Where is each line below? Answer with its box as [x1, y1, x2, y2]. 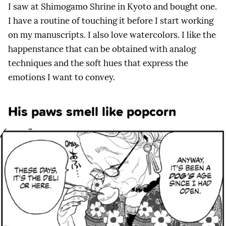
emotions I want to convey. [8, 72, 115, 83]
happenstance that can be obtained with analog [8, 43, 196, 55]
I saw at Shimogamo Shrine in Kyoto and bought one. [8, 1, 217, 13]
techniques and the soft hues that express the [8, 58, 188, 69]
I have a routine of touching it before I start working [8, 15, 213, 27]
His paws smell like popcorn [8, 101, 176, 122]
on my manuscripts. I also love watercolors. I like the [8, 29, 216, 41]
